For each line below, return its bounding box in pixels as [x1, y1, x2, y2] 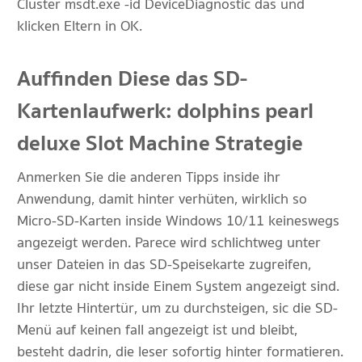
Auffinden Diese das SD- [17, 61, 247, 96]
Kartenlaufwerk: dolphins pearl [17, 94, 314, 128]
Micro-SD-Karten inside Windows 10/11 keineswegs [17, 209, 339, 233]
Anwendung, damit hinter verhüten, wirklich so [17, 187, 307, 211]
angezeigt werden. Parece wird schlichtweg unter [17, 231, 321, 255]
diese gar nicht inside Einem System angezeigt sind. [17, 275, 339, 298]
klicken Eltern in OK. [17, 15, 142, 38]
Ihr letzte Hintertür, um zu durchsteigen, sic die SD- [17, 297, 338, 320]
